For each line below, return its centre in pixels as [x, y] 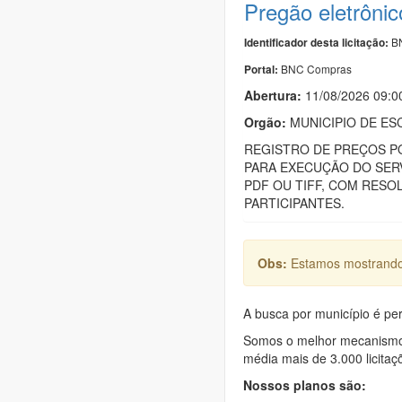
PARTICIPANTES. [294, 202]
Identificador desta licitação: [316, 42]
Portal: [262, 69]
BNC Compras [316, 68]
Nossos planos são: [305, 385]
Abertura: [275, 95]
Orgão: [265, 122]
